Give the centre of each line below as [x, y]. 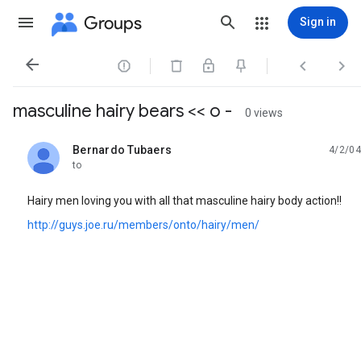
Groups [113, 23]
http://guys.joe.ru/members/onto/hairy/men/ [143, 225]
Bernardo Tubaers [122, 150]
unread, [92, 156]
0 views [264, 113]
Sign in [318, 22]
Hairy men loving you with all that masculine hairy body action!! [185, 201]
